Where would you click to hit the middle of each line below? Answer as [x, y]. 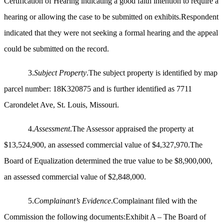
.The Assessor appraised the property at [132, 129]
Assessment [52, 129]
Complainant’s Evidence [72, 201]
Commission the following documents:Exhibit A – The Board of [105, 217]
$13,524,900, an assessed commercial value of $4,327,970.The [103, 145]
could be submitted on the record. [56, 49]
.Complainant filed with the [154, 201]
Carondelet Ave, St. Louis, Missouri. [61, 105]
